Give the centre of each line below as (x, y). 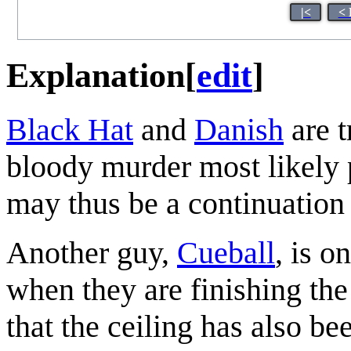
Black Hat (70, 129)
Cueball (226, 252)
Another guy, (92, 252)
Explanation (96, 75)
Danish (239, 129)
